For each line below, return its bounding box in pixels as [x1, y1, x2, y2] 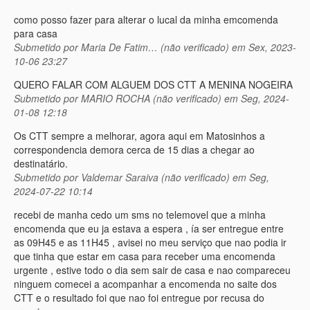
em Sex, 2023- [229, 40, 296, 55]
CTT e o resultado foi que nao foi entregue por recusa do [14, 291, 264, 305]
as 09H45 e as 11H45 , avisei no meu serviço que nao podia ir [14, 235, 286, 250]
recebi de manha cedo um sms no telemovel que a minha [14, 208, 266, 222]
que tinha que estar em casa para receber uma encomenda [14, 249, 275, 264]
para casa [14, 26, 57, 41]
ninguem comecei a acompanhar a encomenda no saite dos [14, 277, 277, 291]
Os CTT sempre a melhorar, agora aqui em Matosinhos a [14, 129, 265, 143]
